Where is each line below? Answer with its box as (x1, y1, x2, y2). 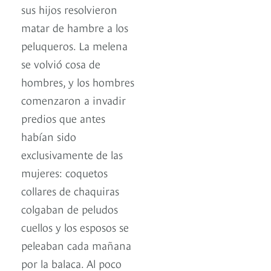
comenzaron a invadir (21, 92, 126, 108)
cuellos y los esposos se (21, 219, 129, 235)
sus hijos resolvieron (21, 1, 117, 17)
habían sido (21, 128, 76, 144)
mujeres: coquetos (21, 165, 108, 180)
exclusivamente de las (21, 146, 123, 162)
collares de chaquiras (21, 183, 119, 198)
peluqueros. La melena (21, 38, 128, 53)
